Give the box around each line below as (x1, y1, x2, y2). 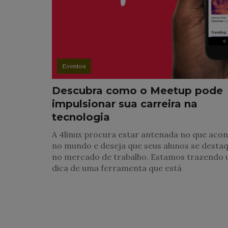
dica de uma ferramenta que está (52, 163, 182, 174)
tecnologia (52, 111, 110, 124)
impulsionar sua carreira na (52, 98, 197, 110)
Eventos (62, 62, 86, 70)
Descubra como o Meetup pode (52, 84, 223, 97)
